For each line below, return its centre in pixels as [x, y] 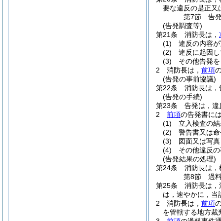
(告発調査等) [183, 26]
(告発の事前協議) [189, 79]
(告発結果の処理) [189, 159]
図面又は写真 [199, 141]
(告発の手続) [183, 97]
